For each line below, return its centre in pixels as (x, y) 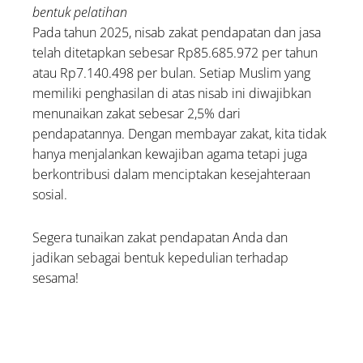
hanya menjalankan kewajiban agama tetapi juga (170, 154)
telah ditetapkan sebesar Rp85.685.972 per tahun (175, 53)
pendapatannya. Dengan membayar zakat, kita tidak (180, 134)
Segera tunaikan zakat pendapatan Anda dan (160, 238)
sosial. (50, 195)
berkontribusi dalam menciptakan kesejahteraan (172, 175)
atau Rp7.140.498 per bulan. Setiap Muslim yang (172, 73)
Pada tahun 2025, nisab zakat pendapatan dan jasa (177, 33)
